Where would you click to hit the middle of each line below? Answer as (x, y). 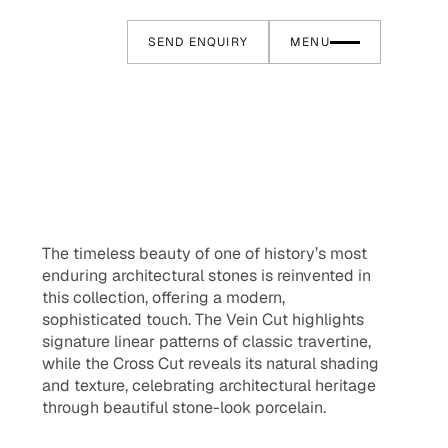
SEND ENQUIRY (197, 42)
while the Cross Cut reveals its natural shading (210, 363)
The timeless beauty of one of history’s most (204, 253)
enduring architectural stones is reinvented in (206, 275)
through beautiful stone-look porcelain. (183, 407)
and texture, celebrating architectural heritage (208, 385)
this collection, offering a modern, (163, 297)
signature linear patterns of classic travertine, (206, 341)
